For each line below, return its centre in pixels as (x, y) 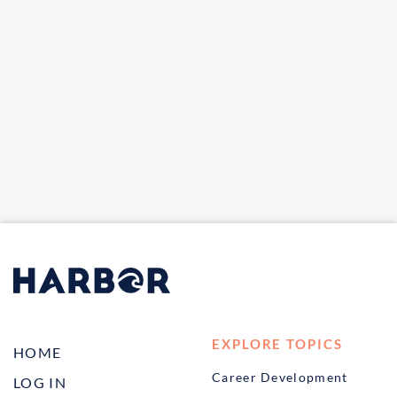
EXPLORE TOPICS (277, 343)
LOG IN (40, 382)
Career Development (280, 377)
